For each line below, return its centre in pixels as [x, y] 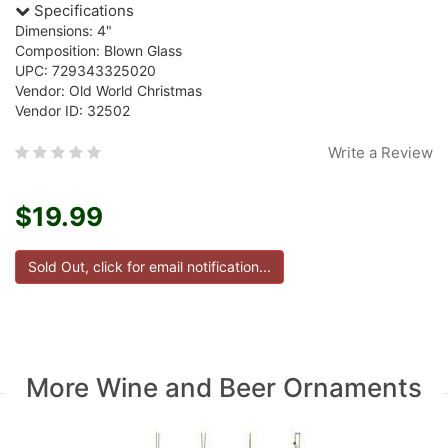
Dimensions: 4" [63, 30]
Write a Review [380, 152]
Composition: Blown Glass [98, 50]
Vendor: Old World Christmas [108, 90]
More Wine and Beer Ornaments [224, 387]
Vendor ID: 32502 [72, 110]
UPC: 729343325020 [85, 70]
